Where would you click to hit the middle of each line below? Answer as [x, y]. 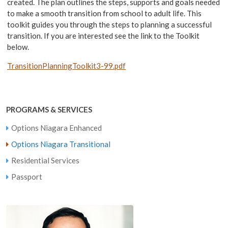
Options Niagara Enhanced [57, 128]
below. [18, 47]
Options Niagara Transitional [61, 144]
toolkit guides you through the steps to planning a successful [110, 25]
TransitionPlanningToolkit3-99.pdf [67, 66]
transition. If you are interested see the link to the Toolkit [104, 36]
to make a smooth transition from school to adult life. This [105, 13]
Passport [27, 177]
